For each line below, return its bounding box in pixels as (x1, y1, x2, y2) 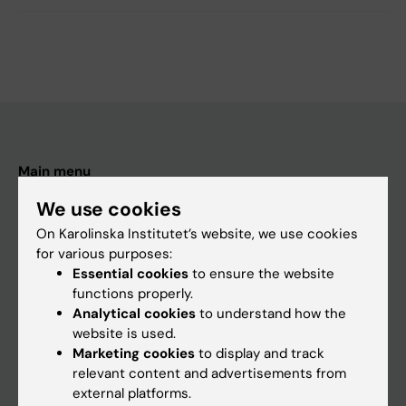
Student (18, 371, 70, 390)
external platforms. (72, 383, 191, 402)
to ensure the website (188, 264, 334, 283)
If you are (18, 341, 80, 360)
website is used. (72, 324, 176, 343)
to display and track (195, 343, 324, 362)
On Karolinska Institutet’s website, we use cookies (36, 224, 358, 243)
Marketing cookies (72, 343, 195, 362)
